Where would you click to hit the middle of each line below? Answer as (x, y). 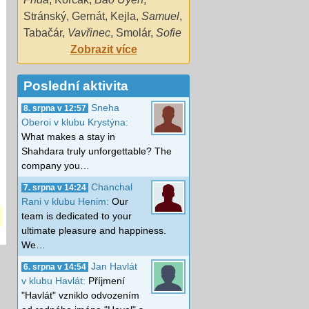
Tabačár (43, 32)
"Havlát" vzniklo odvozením (80, 295)
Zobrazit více (103, 49)
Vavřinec (89, 32)
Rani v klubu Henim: (67, 201)
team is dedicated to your (77, 216)
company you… (56, 165)
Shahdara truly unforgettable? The (97, 151)
